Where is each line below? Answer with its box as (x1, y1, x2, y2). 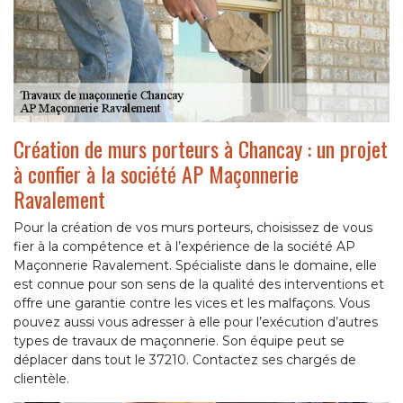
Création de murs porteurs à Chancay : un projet (13, 132, 388, 166)
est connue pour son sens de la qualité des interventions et (13, 276, 384, 293)
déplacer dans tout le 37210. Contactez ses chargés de (13, 352, 356, 369)
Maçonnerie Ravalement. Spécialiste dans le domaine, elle (13, 257, 377, 274)
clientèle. (13, 371, 69, 388)
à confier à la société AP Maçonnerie (13, 157, 299, 191)
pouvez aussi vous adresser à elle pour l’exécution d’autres (13, 314, 378, 331)
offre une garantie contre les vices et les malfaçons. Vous (13, 295, 370, 312)
